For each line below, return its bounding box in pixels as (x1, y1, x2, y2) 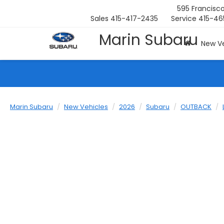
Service (171, 13, 196, 23)
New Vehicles (64, 102, 108, 111)
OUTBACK (180, 102, 211, 111)
